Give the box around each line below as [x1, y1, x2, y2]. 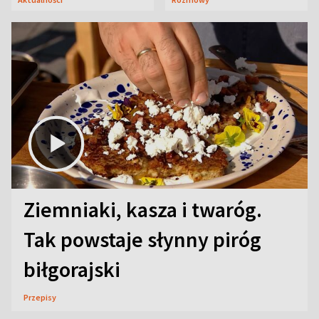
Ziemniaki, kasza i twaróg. [23, 195, 262, 223]
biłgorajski [23, 255, 120, 283]
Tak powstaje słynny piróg [23, 225, 261, 253]
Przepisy [23, 291, 56, 303]
